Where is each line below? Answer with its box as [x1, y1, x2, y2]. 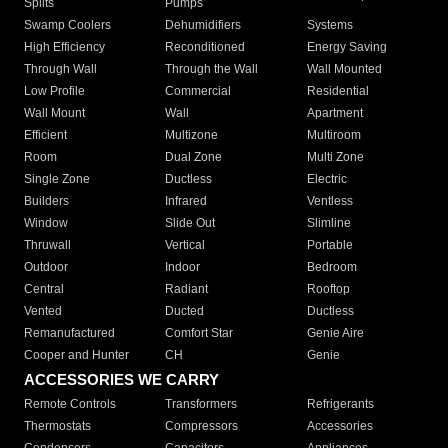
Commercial [165, 84, 232, 99]
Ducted [165, 304, 205, 319]
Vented [24, 304, 62, 319]
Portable [306, 238, 353, 253]
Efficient [24, 128, 67, 143]
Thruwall [24, 238, 71, 253]
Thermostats [24, 419, 91, 434]
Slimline [306, 216, 351, 231]
